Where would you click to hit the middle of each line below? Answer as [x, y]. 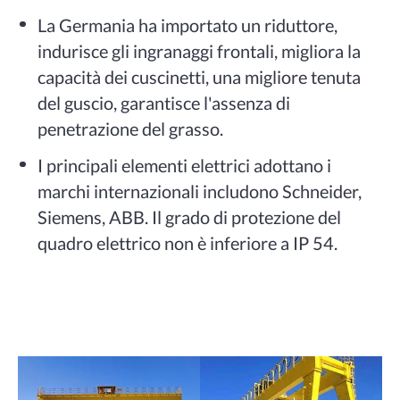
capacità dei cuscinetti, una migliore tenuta [200, 76]
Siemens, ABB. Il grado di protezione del [190, 217]
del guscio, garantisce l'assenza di [164, 102]
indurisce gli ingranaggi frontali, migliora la [200, 50]
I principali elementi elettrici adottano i [185, 166]
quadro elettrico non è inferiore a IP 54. [188, 243]
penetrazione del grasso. [131, 128]
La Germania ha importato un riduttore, [188, 25]
